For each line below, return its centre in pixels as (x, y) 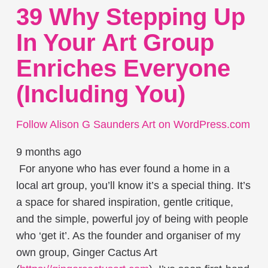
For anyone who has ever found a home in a (124, 169)
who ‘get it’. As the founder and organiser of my (128, 236)
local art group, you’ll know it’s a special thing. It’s (133, 186)
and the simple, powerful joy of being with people (132, 219)
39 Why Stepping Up (131, 17)
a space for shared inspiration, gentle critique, (125, 202)
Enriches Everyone (123, 68)
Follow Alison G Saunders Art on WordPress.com (133, 125)
